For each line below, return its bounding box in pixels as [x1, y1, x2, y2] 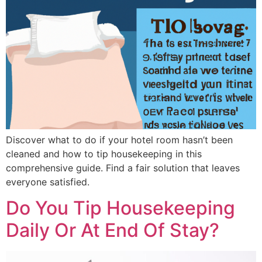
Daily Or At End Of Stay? [6, 219, 219, 242]
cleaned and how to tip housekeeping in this [6, 148, 202, 160]
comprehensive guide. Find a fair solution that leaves [6, 162, 240, 174]
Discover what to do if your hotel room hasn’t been [6, 134, 233, 146]
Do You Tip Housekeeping [6, 196, 235, 220]
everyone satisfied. [6, 176, 89, 188]
